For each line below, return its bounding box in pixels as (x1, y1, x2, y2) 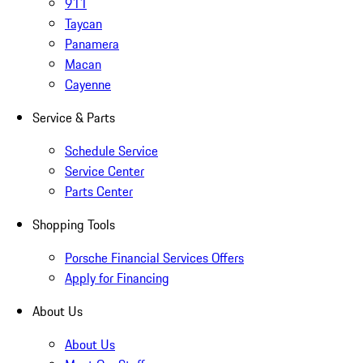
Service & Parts (32, 108, 115, 128)
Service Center (65, 161, 144, 181)
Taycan (65, 14, 102, 34)
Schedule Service (65, 141, 158, 161)
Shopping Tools (32, 215, 115, 235)
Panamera (65, 34, 119, 54)
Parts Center (65, 181, 133, 202)
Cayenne (65, 75, 111, 95)
